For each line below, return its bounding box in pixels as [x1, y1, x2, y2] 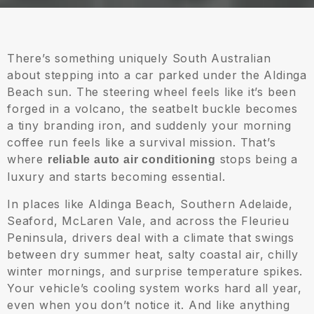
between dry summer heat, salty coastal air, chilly [7, 247, 299, 262]
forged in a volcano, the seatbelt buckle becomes [7, 102, 298, 116]
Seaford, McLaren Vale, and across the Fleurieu [7, 214, 289, 228]
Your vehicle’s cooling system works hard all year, [7, 281, 302, 296]
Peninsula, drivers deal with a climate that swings [7, 231, 294, 245]
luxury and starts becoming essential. [7, 170, 226, 184]
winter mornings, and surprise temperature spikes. [7, 264, 303, 279]
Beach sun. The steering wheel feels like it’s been [7, 85, 296, 100]
